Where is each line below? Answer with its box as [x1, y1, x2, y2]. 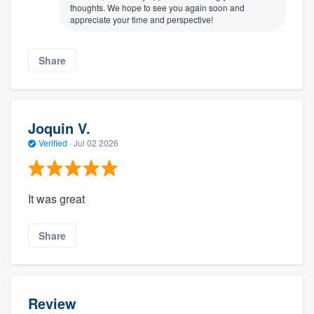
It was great [28, 191, 85, 207]
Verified [36, 136, 69, 149]
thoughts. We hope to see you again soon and [70, 1, 245, 14]
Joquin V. [28, 117, 90, 138]
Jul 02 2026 [74, 136, 118, 149]
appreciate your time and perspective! [70, 13, 213, 26]
